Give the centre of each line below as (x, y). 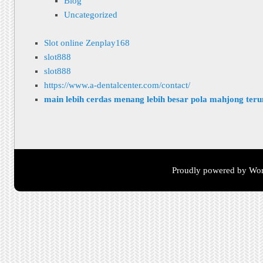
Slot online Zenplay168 (87, 43)
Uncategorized (90, 14)
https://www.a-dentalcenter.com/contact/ (117, 85)
